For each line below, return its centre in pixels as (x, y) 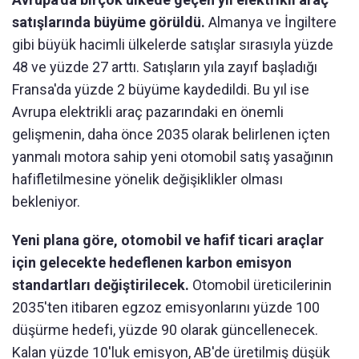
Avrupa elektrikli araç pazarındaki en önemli (148, 111)
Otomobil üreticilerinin (260, 284)
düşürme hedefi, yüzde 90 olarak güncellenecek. (165, 329)
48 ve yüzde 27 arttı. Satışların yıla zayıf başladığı (165, 67)
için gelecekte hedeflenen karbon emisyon (152, 262)
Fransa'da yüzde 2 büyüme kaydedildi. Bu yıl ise (161, 89)
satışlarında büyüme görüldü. (109, 22)
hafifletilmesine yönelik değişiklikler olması (147, 179)
